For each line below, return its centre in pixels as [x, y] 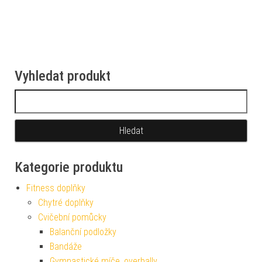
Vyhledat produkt [63, 76]
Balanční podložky [83, 232]
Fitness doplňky [56, 188]
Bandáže [66, 247]
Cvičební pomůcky [72, 218]
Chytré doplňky [66, 203]
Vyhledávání [37, 96]
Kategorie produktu [69, 168]
